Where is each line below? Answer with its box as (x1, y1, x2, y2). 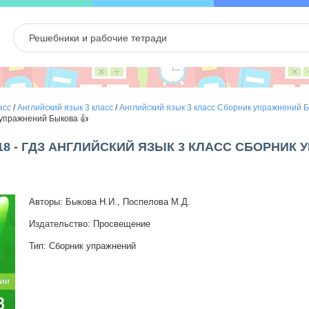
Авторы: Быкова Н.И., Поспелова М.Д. (28, 197, 190, 207)
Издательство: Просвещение (28, 219, 150, 229)
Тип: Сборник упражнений (28, 241, 136, 251)
